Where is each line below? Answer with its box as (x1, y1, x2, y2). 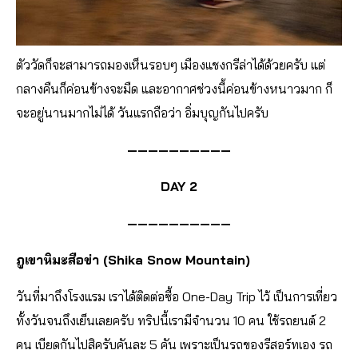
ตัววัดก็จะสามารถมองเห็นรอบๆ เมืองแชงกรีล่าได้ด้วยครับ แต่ (16, 57, 325, 74)
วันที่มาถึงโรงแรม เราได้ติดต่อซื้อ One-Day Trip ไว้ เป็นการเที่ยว (16, 288, 337, 305)
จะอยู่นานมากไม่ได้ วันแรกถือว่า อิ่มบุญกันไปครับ (16, 105, 268, 121)
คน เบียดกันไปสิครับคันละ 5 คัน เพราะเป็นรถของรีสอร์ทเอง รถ (16, 336, 332, 353)
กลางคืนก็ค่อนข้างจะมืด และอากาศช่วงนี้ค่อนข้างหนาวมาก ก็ (16, 81, 332, 97)
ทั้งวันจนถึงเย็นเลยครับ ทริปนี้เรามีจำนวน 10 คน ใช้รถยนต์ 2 (16, 312, 326, 329)
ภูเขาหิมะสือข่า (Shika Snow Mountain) (16, 252, 250, 268)
